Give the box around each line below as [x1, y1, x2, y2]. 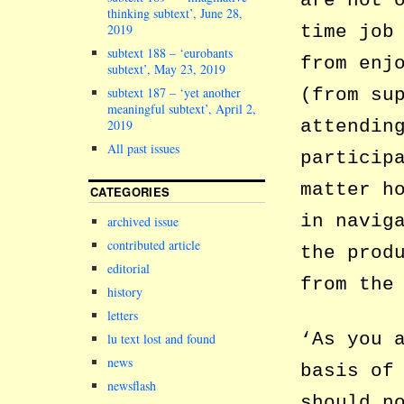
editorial [107, 260, 150, 278]
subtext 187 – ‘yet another [107, 84, 241, 102]
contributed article [107, 236, 200, 254]
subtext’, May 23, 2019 [107, 60, 225, 78]
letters [107, 307, 138, 325]
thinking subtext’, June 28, [107, 5, 243, 23]
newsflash [107, 377, 156, 395]
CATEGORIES [90, 183, 170, 201]
